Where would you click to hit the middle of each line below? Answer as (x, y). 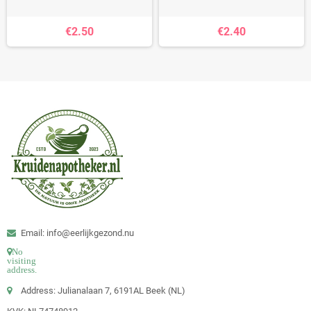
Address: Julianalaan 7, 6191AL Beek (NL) (103, 290)
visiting (22, 260)
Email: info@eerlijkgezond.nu (77, 233)
